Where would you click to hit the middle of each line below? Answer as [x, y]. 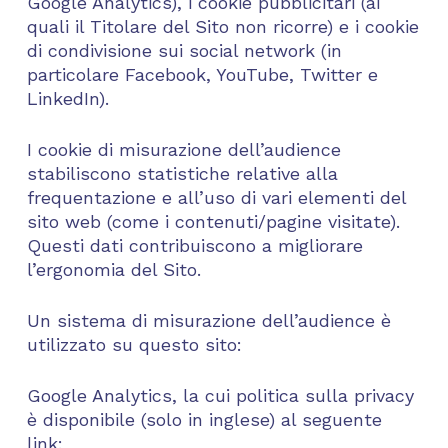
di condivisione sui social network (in [184, 50]
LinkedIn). [67, 98]
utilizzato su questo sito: [134, 344]
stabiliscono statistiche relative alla [182, 173]
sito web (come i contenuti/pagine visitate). [213, 221]
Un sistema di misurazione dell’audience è [208, 320]
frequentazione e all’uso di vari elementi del [216, 197]
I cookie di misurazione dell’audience [183, 149]
